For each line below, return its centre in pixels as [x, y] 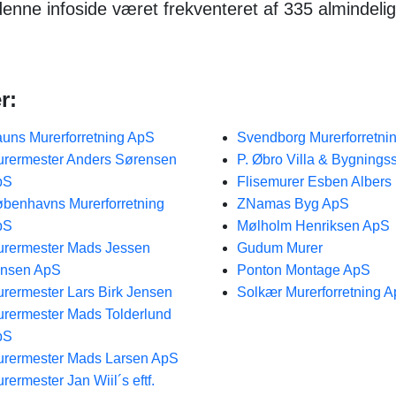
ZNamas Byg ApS [293, 204]
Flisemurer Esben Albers [314, 182]
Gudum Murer [279, 248]
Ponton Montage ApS [303, 270]
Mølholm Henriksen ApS [313, 226]
